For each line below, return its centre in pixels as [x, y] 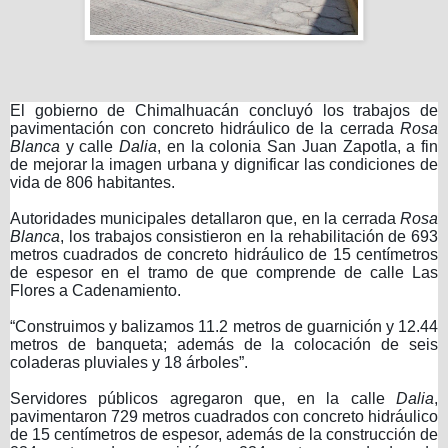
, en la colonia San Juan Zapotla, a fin [298, 146]
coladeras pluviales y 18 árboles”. [129, 362]
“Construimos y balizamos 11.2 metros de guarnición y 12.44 [224, 326]
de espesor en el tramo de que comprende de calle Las [224, 272]
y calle [90, 146]
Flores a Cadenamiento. [95, 290]
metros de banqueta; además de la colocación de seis [224, 344]
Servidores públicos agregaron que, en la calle [203, 398]
